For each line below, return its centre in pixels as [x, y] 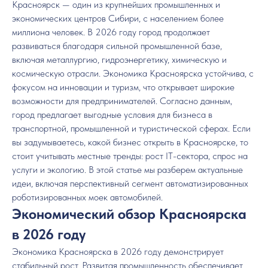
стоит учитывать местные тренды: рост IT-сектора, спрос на [130, 156]
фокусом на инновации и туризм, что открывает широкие [123, 87]
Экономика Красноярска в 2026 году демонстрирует [118, 252]
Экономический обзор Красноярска [129, 214]
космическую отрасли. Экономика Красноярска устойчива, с [133, 73]
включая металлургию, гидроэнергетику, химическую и [119, 60]
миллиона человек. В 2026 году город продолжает [111, 32]
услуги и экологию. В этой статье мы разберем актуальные [127, 170]
